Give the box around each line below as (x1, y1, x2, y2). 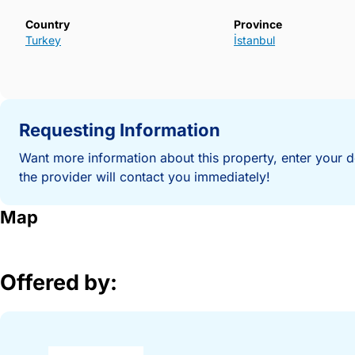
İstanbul (234, 33, 276, 48)
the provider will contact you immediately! (19, 169, 270, 185)
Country (25, 17, 70, 32)
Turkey (25, 33, 61, 48)
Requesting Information (19, 120, 220, 141)
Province (234, 17, 283, 32)
